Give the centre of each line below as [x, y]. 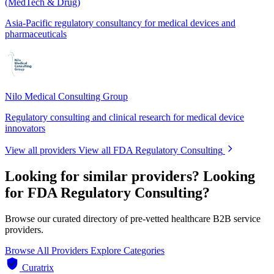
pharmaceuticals [36, 34]
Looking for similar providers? [102, 176]
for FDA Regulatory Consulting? [107, 192]
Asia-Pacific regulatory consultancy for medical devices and [120, 23]
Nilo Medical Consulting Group [66, 96]
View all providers [40, 150]
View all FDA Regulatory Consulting [150, 150]
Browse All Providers [48, 250]
